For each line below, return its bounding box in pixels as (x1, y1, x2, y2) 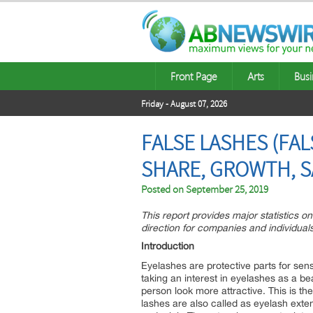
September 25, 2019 (186, 183, 268, 196)
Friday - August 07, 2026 (141, 99, 227, 110)
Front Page (170, 69, 217, 83)
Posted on (141, 183, 186, 196)
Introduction (141, 240, 194, 252)
